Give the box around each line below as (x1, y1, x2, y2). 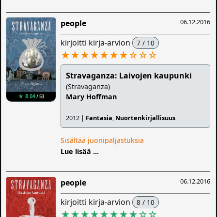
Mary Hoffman (66, 92, 117, 102)
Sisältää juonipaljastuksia (61, 136, 144, 145)
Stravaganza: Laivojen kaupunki (66, 70, 192, 81)
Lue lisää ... (61, 147, 99, 156)
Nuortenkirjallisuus (115, 113, 176, 123)
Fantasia (86, 113, 113, 123)
